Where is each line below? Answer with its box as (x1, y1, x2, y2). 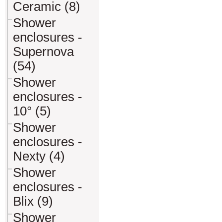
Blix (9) (13, 194, 53, 208)
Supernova (13, 45, 74, 58)
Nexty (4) (13, 149, 65, 163)
